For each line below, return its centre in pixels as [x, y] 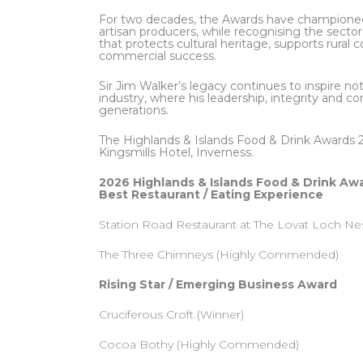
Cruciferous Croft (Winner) [171, 314]
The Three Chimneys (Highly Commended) [219, 254]
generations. [134, 110]
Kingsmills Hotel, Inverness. [176, 152]
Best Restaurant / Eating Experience [211, 194]
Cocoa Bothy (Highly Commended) [199, 344]
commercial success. [158, 56]
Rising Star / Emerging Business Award [218, 284]
